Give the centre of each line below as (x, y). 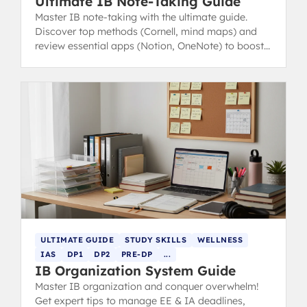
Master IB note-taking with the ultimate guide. (141, 17)
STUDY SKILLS (156, 240)
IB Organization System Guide (135, 271)
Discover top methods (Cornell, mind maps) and (146, 32)
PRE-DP (137, 255)
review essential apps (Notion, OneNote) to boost (149, 46)
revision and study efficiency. (102, 61)
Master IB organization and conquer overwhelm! (147, 287)
